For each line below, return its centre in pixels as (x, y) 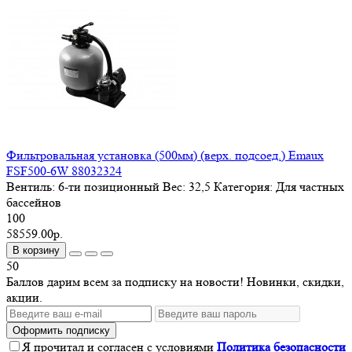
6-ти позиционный (109, 187)
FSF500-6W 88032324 (64, 171)
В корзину (36, 251)
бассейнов (34, 203)
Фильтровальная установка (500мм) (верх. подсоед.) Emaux (165, 156)
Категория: (243, 187)
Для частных (310, 187)
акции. (24, 298)
